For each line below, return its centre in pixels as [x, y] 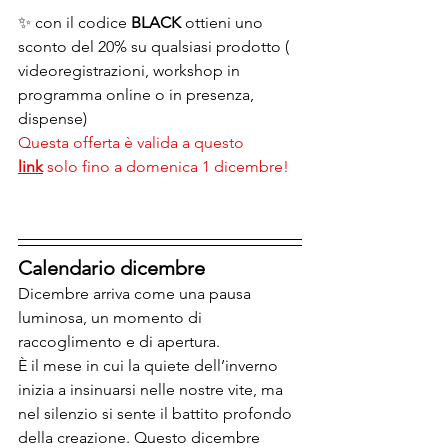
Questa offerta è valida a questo [133, 142]
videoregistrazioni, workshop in [131, 70]
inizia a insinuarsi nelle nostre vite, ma [152, 389]
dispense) [52, 118]
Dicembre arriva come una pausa [136, 293]
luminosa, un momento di [112, 317]
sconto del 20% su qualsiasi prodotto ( [155, 46]
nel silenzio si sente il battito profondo [157, 413]
